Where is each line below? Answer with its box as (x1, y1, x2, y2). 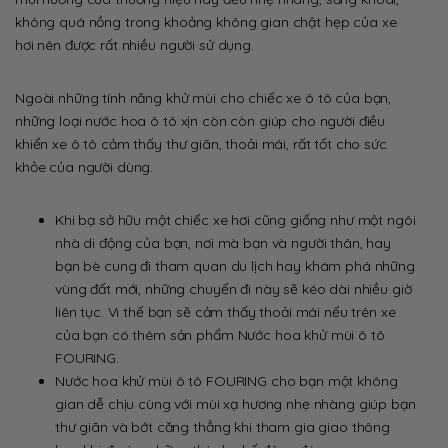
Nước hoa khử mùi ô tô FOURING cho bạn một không (55, 371, 398, 390)
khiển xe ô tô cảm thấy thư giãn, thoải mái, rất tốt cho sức (15, 134, 387, 153)
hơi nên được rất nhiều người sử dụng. (15, 35, 254, 54)
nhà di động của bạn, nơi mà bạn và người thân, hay (55, 233, 391, 252)
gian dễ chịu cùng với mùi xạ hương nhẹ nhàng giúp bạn (55, 394, 416, 413)
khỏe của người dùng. (15, 157, 154, 176)
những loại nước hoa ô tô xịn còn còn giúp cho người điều (15, 111, 386, 130)
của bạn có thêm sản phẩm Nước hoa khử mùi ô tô (55, 325, 385, 344)
